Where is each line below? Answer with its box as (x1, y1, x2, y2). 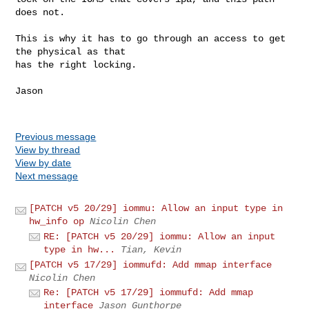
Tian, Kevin (121, 243, 182, 255)
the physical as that (15, 46, 126, 57)
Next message (15, 170, 79, 181)
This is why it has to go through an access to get (15, 32, 286, 44)
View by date (15, 157, 72, 168)
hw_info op (29, 215, 85, 227)
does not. (15, 6, 66, 18)
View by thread (15, 143, 81, 155)
